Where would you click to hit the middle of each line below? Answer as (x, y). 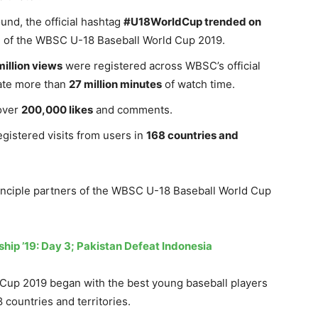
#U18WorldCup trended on (192, 21)
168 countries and (192, 135)
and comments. (133, 109)
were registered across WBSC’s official (161, 65)
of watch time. (198, 84)
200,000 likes (57, 109)
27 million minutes (115, 84)
